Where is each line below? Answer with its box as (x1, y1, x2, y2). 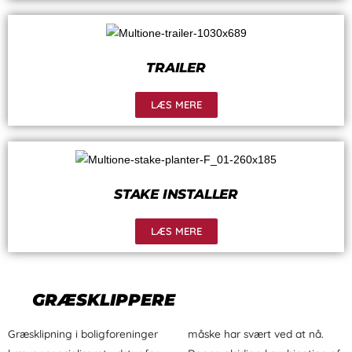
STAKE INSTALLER (114, 185, 238, 202)
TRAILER (146, 59, 206, 75)
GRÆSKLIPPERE (32, 289, 175, 310)
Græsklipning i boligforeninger (8, 326, 158, 340)
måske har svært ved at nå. (188, 326, 324, 340)
